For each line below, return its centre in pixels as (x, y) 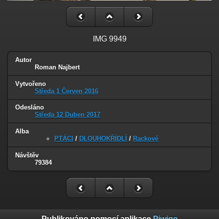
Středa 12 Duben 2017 (67, 115)
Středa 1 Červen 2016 (66, 91)
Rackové (146, 139)
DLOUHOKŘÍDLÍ (103, 139)
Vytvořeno (31, 84)
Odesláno (30, 108)
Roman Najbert (57, 67)
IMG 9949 (109, 39)
